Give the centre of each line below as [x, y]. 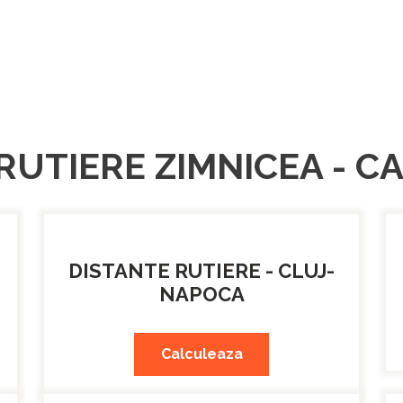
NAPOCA [201, 294]
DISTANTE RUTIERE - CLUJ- [201, 271]
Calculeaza [201, 354]
